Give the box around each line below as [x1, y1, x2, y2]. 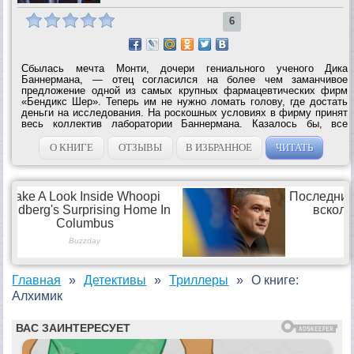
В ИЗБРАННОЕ [186, 141, 253, 153]
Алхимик [12, 288, 63, 303]
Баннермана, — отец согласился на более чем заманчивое [21, 73, 348, 85]
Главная [12, 273, 62, 287]
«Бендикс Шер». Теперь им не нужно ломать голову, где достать [21, 95, 348, 107]
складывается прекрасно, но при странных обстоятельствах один [21, 128, 348, 141]
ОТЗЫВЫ [118, 141, 162, 153]
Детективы [84, 273, 147, 287]
